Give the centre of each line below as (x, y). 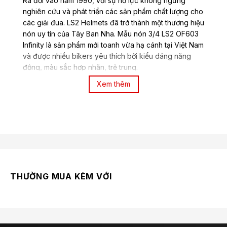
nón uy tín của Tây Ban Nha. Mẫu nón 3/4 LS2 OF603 (111, 33)
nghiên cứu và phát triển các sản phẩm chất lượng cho (113, 11)
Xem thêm (113, 84)
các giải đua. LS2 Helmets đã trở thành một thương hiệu (113, 22)
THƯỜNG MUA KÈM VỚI (61, 176)
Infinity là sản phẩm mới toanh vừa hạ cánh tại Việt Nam (113, 45)
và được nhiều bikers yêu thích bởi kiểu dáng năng (107, 56)
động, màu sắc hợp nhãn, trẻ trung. (80, 67)
